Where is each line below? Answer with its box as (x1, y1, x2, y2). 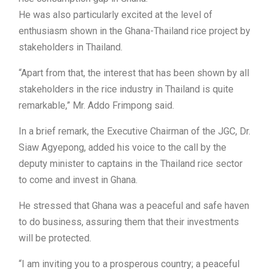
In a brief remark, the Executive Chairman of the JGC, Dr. (19, 125, 250, 138)
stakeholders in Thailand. (19, 41, 122, 53)
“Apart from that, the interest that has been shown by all (19, 67, 249, 79)
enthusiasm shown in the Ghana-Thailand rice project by (19, 25, 250, 37)
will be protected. (19, 232, 91, 244)
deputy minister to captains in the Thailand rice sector (19, 158, 243, 170)
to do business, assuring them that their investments (19, 216, 239, 228)
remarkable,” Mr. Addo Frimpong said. (19, 100, 174, 112)
